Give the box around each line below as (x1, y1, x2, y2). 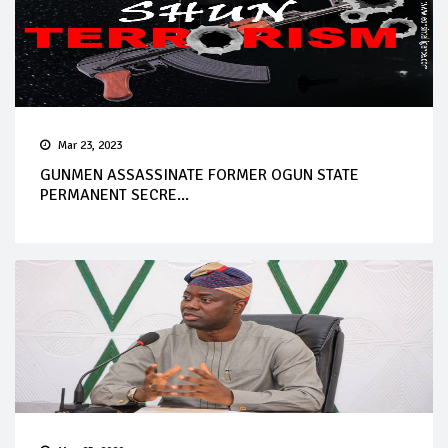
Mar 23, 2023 (58, 137, 122, 153)
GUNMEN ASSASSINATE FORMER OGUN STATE (40, 164, 359, 185)
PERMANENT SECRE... (40, 184, 189, 205)
